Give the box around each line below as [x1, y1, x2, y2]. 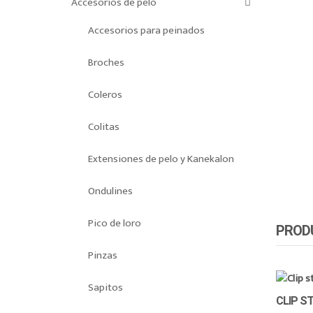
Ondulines [88, 182, 133, 201]
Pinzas [88, 247, 118, 265]
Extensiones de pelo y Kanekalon [88, 150, 235, 168]
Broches [88, 54, 125, 72]
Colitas [88, 118, 120, 136]
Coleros [88, 86, 123, 104]
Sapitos [88, 279, 124, 297]
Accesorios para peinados [88, 22, 205, 40]
